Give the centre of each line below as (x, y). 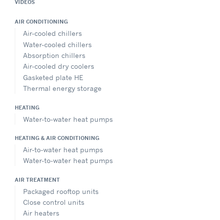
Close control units (54, 202)
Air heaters (41, 213)
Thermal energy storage (62, 88)
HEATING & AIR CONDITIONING (57, 138)
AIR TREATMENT (37, 179)
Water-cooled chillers (57, 44)
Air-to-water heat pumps (63, 149)
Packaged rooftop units (61, 191)
